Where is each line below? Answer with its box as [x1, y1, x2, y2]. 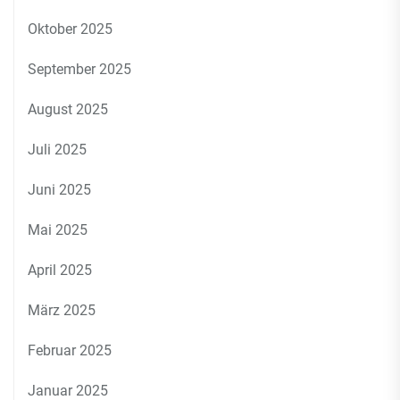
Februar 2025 [28, 342, 112, 359]
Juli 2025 [28, 141, 87, 158]
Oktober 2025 [28, 21, 112, 37]
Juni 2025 [28, 181, 91, 198]
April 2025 [28, 262, 92, 279]
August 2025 [28, 101, 108, 118]
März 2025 [28, 302, 96, 319]
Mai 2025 [28, 221, 87, 238]
